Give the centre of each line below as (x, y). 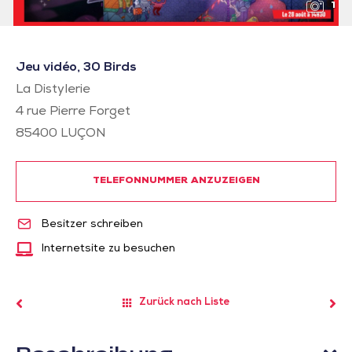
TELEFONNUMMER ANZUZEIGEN (176, 181)
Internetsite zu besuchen (108, 249)
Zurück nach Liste (185, 303)
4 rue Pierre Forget (73, 112)
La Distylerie (53, 90)
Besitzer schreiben (90, 224)
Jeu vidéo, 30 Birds (76, 68)
